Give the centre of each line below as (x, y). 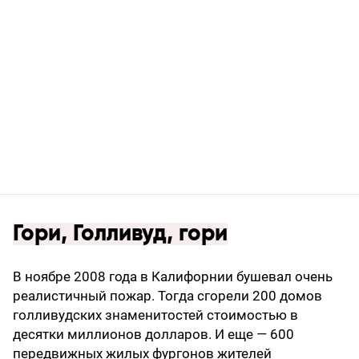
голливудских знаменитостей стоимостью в (155, 315)
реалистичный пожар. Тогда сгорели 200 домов (167, 296)
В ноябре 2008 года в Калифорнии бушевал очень (173, 276)
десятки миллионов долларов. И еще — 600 (153, 334)
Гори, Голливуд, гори (120, 234)
